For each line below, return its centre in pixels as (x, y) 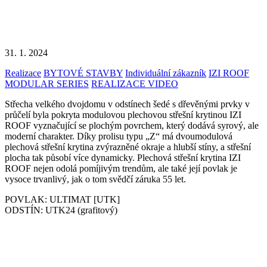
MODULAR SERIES (47, 83)
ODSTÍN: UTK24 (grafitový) (61, 210)
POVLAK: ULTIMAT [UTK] (62, 199)
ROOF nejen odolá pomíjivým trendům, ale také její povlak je (121, 168)
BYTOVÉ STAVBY (83, 73)
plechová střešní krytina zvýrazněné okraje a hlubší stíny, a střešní (128, 147)
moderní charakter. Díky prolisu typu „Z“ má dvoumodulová (119, 136)
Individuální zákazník (166, 73)
